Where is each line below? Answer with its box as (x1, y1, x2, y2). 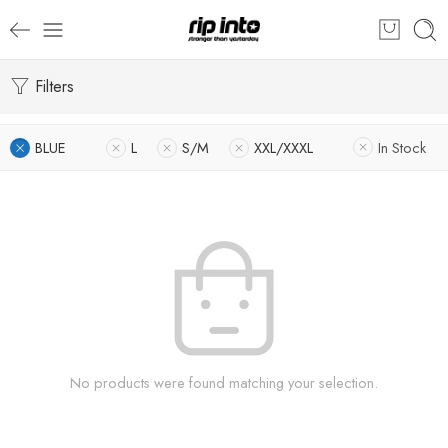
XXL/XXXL (254, 137, 313, 158)
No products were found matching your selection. (70, 372, 378, 393)
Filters (30, 75, 74, 98)
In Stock (378, 137, 426, 158)
